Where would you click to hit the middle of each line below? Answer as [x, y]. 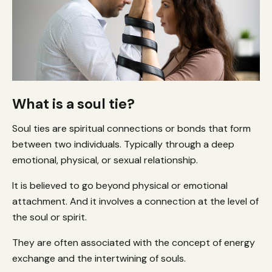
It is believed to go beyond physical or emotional [120, 185]
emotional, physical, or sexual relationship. [106, 160]
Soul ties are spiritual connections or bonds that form [131, 128]
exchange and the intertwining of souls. [99, 258]
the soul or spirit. [51, 217]
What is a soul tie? [73, 104]
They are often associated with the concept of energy [134, 242]
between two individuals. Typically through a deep [123, 144]
